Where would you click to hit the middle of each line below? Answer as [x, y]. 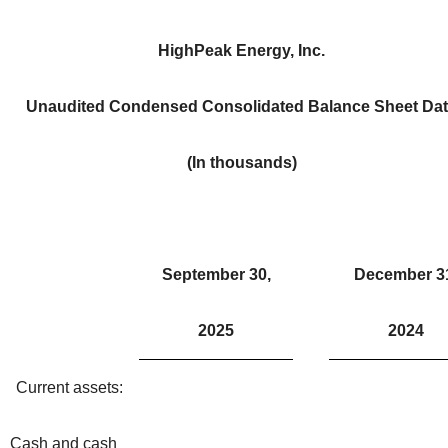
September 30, [216, 274]
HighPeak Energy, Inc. [241, 50]
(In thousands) [241, 162]
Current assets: [69, 387]
